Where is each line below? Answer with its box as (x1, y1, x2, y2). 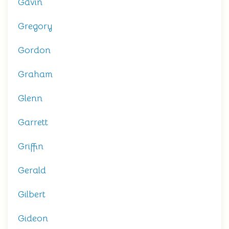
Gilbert (18, 189, 45, 200)
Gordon (18, 44, 51, 56)
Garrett (18, 117, 48, 128)
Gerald (18, 165, 46, 176)
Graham (18, 68, 53, 80)
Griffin (18, 141, 43, 152)
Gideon (18, 213, 48, 224)
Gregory (18, 20, 52, 32)
